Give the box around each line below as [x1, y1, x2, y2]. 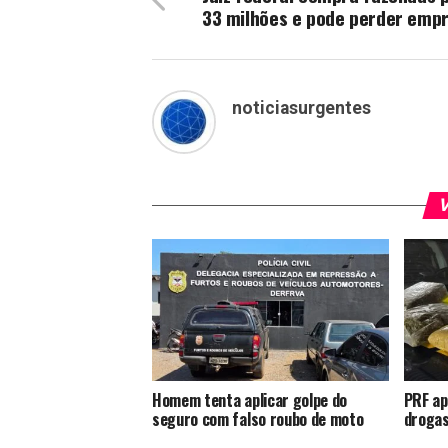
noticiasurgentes [232, 98, 371, 119]
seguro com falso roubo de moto [152, 407, 364, 432]
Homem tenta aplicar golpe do [152, 388, 348, 413]
